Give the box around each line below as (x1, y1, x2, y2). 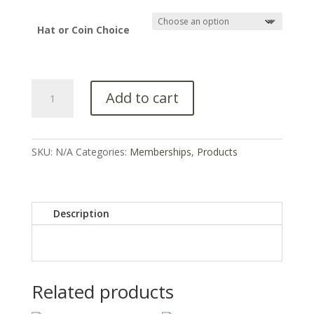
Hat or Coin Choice (37, 22, 130, 36)
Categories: (75, 144, 130, 158)
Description (53, 206, 109, 220)
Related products (31, 278, 174, 304)
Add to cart (105, 88, 179, 108)
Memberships (129, 144, 191, 158)
